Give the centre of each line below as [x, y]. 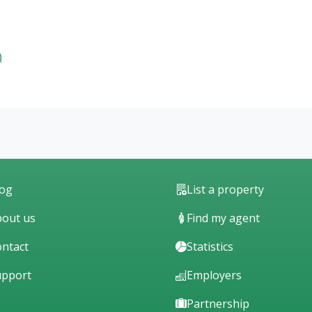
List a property [225, 189]
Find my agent [223, 218]
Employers [214, 275]
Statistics [210, 246]
